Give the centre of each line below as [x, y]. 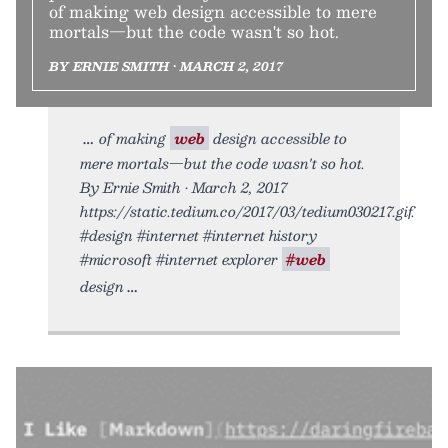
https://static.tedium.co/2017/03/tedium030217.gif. [247, 211]
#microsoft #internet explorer [181, 259]
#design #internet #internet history [198, 235]
